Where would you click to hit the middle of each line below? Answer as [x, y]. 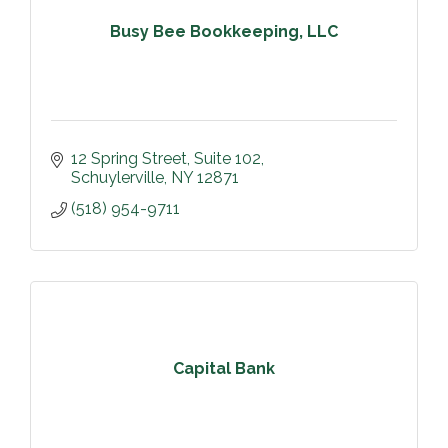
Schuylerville [117, 177]
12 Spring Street [129, 158]
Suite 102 [227, 158]
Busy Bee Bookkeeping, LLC [224, 32]
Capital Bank [224, 369]
